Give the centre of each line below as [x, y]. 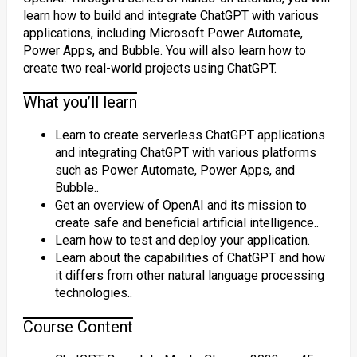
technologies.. [93, 293]
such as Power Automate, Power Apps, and [175, 170]
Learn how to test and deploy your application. [182, 240]
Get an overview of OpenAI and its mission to [180, 205]
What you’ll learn [80, 102]
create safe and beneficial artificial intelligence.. [186, 223]
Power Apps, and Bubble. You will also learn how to [164, 51]
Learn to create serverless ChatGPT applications [190, 135]
